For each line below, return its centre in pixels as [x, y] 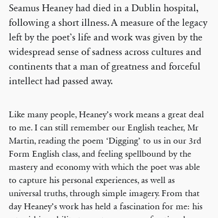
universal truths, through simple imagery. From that [104, 193]
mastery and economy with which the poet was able [104, 167]
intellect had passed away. [61, 81]
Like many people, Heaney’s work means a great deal [106, 114]
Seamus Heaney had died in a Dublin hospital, [103, 8]
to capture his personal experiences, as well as [91, 180]
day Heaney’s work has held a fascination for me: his [105, 206]
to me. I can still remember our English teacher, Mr [103, 127]
